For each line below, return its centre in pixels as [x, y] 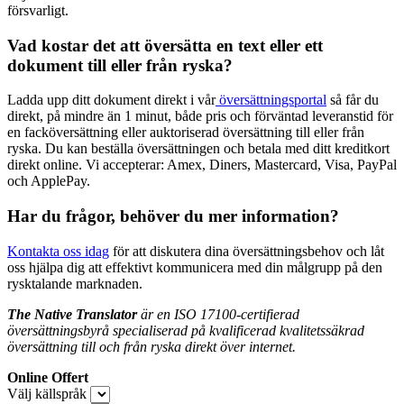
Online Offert [48, 377]
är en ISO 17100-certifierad [218, 314]
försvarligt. [38, 10]
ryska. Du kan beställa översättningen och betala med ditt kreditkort [198, 149]
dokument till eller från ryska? [120, 65]
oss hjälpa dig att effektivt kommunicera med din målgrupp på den [195, 267]
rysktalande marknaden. [75, 283]
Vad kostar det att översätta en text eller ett [165, 45]
